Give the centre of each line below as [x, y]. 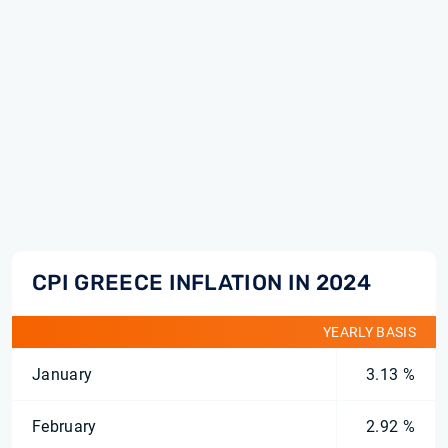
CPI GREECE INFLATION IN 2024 [201, 282]
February [64, 426]
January [62, 374]
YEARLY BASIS [369, 332]
